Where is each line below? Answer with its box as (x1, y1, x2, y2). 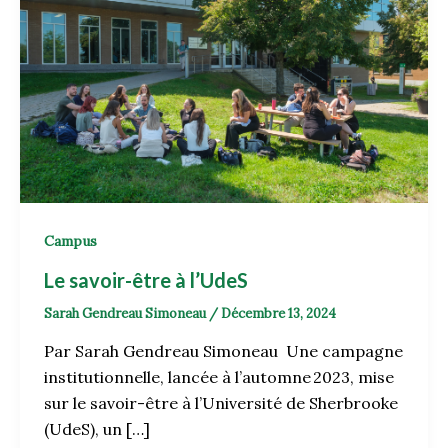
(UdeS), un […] (44, 419, 150, 440)
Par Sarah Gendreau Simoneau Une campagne (44, 341, 403, 362)
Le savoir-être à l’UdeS (44, 267, 252, 292)
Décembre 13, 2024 (221, 304, 336, 322)
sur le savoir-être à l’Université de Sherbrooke (44, 393, 398, 414)
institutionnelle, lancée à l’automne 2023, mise (44, 367, 394, 388)
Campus (44, 232, 97, 251)
